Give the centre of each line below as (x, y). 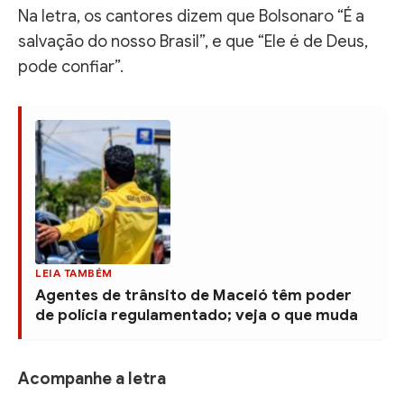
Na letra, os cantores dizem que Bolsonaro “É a (191, 16)
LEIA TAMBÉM (74, 272)
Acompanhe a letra (92, 378)
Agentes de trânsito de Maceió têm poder (193, 295)
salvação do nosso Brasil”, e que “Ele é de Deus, (193, 41)
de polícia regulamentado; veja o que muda (197, 315)
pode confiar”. (71, 66)
